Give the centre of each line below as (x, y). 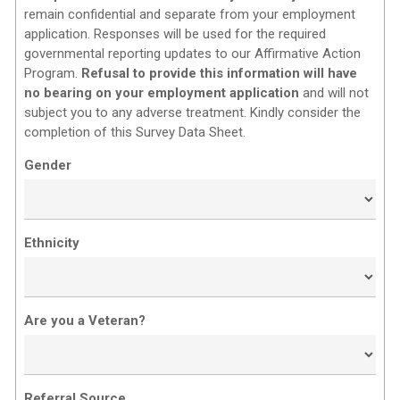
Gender (48, 166)
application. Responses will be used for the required (175, 34)
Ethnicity (52, 243)
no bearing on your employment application (162, 93)
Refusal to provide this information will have (220, 74)
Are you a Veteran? (85, 321)
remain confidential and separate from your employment (190, 15)
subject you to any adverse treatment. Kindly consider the (193, 113)
